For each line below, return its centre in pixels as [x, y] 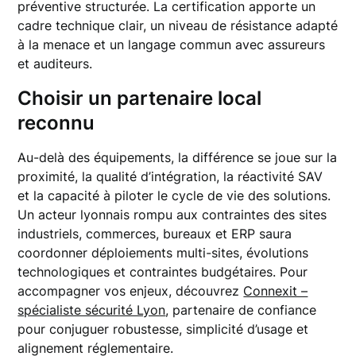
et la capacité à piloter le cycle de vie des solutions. [174, 195]
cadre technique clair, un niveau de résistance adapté [178, 25]
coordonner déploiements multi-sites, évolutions [163, 253]
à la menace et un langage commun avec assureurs [172, 44]
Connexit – [276, 291]
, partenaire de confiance [241, 310]
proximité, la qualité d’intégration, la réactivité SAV [170, 176]
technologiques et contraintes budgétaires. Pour [163, 272]
